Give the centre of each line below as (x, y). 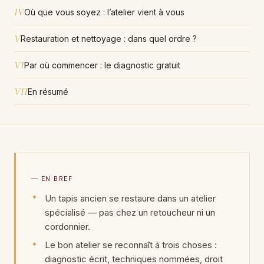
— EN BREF (52, 179)
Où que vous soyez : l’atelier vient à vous (104, 12)
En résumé (48, 92)
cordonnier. (67, 226)
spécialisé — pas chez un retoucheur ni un (130, 212)
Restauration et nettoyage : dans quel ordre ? (109, 39)
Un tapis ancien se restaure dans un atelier (130, 198)
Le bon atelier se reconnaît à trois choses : (131, 245)
